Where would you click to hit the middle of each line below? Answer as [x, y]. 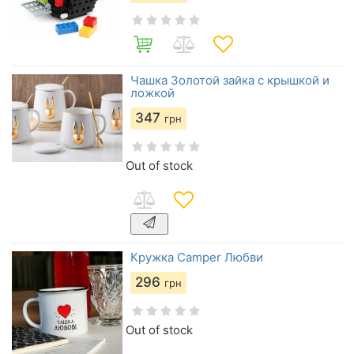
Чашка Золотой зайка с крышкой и [230, 80]
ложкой [153, 93]
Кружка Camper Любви [197, 257]
